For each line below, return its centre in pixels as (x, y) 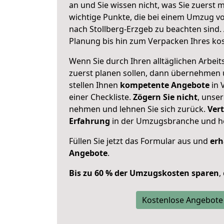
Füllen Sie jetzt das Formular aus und (139, 141)
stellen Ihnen (94, 85)
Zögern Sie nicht (165, 97)
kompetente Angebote (165, 85)
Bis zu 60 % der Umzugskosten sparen (144, 173)
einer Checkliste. (101, 97)
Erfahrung (89, 121)
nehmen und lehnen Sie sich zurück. (138, 109)
